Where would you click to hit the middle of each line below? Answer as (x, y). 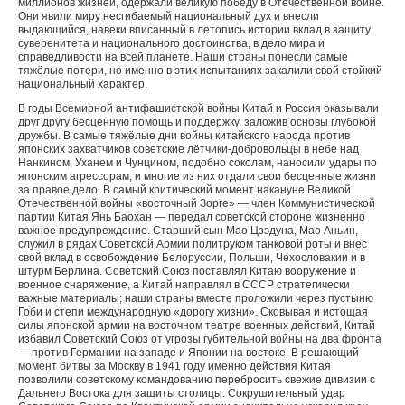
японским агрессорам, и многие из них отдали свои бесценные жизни (197, 176)
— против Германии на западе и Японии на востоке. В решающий (188, 353)
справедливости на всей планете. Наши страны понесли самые (183, 57)
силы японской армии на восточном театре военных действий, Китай (197, 325)
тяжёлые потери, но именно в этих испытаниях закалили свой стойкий (200, 71)
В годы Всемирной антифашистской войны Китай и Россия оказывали (198, 108)
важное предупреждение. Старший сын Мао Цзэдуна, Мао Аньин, (188, 231)
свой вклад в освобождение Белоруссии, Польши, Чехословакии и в (192, 258)
